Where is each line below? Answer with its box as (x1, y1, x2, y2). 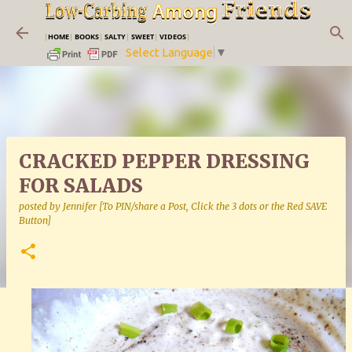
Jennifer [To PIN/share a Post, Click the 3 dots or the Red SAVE (63, 200, 327, 212)
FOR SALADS (19, 174, 143, 198)
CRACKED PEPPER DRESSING (19, 149, 310, 174)
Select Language (126, 46, 213, 60)
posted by (19, 200, 63, 212)
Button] (19, 214, 51, 226)
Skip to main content (120, 13, 239, 27)
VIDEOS (159, 31, 186, 42)
